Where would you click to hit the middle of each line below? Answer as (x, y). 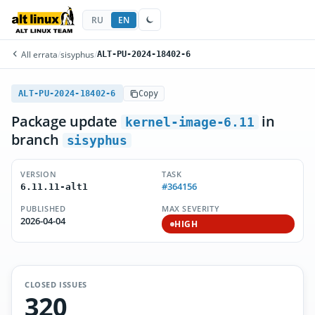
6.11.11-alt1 (54, 187)
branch (37, 140)
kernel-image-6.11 (190, 122)
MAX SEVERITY (191, 208)
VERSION (39, 174)
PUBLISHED (43, 208)
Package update (66, 121)
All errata (38, 54)
